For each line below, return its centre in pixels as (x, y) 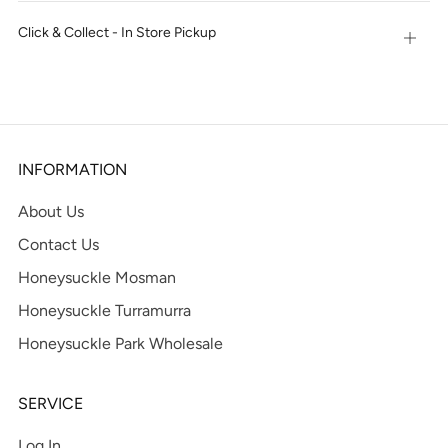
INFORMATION (72, 169)
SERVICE (50, 403)
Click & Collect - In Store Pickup (117, 32)
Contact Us (58, 244)
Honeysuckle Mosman (97, 277)
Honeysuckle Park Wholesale (120, 343)
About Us (51, 211)
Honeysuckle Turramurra (104, 310)
